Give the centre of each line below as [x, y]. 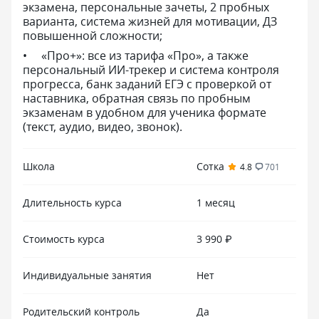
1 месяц [216, 203]
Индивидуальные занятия [87, 275]
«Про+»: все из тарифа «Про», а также [145, 56]
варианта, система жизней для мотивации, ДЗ [150, 21]
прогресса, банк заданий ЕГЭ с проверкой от [147, 84]
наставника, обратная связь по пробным [137, 98]
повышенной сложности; [93, 36]
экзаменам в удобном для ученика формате [145, 113]
